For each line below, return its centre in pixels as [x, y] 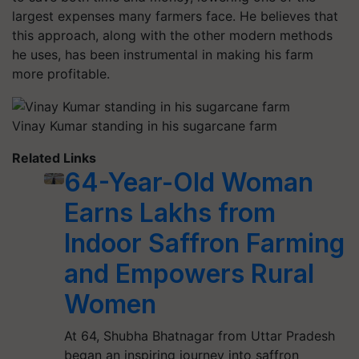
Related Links [54, 158]
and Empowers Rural [190, 274]
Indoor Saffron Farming [205, 244]
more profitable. [61, 73]
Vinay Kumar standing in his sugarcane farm [145, 126]
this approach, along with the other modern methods [172, 35]
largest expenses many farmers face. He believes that [175, 16]
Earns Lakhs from [170, 213]
